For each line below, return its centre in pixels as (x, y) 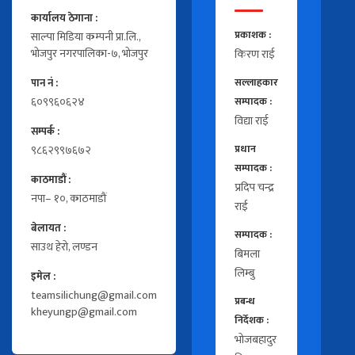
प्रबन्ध (245, 302)
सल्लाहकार (256, 83)
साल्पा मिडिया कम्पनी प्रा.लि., (86, 38)
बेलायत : (48, 229)
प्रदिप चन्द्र (254, 188)
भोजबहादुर (256, 340)
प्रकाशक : (253, 36)
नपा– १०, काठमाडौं (69, 199)
